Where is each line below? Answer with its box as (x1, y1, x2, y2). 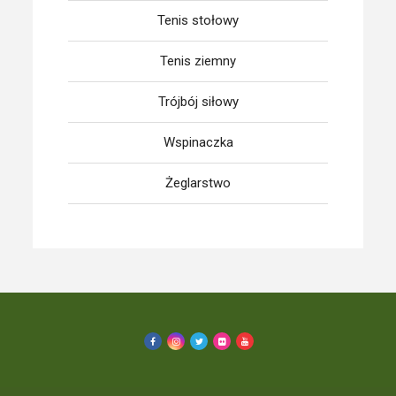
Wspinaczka (163, 134, 233, 150)
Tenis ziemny (160, 53, 236, 69)
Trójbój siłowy (157, 94, 239, 110)
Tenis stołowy (157, 12, 239, 28)
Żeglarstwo (165, 175, 231, 191)
